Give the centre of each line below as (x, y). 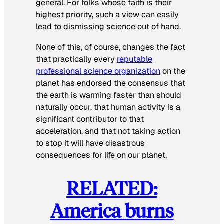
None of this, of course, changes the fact (111, 47)
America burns (112, 210)
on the (173, 71)
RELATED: (112, 188)
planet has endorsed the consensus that (111, 83)
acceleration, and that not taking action (108, 131)
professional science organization (98, 71)
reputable (135, 59)
